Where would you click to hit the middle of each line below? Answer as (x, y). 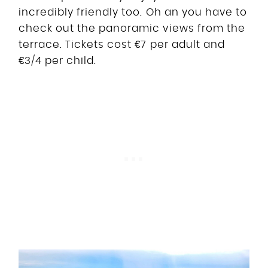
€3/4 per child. (58, 60)
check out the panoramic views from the (132, 28)
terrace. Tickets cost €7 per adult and (122, 44)
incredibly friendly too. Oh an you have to (133, 12)
